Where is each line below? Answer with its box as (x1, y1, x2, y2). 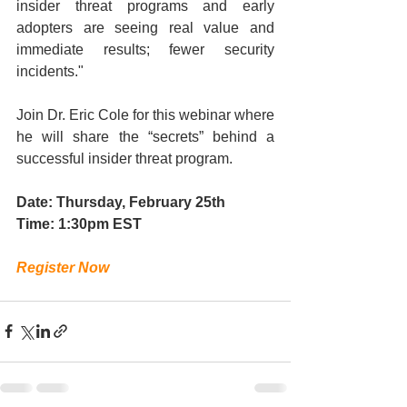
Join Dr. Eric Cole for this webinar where (16, 106, 274, 123)
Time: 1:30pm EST (16, 215, 142, 232)
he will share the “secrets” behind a (16, 128, 274, 144)
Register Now (16, 259, 109, 275)
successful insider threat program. (16, 150, 236, 166)
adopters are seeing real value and (16, 19, 274, 35)
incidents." (16, 63, 87, 79)
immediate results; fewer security (16, 41, 274, 57)
